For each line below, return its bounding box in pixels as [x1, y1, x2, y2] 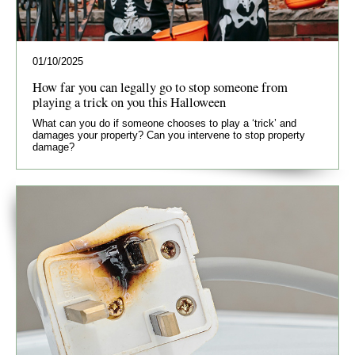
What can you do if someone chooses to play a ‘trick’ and [32, 117, 296, 130]
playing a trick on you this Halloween [32, 93, 226, 112]
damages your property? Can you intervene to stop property [32, 129, 305, 142]
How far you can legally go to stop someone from [32, 78, 288, 97]
